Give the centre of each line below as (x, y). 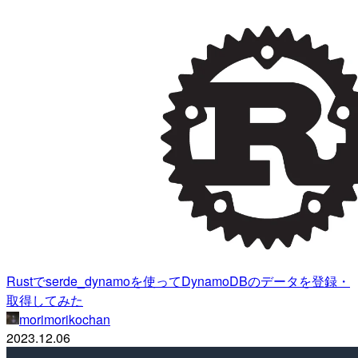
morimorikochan (65, 319)
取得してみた (45, 300)
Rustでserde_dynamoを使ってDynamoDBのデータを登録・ (178, 280)
